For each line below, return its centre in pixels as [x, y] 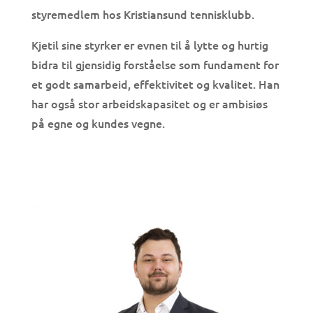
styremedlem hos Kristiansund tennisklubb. [143, 14]
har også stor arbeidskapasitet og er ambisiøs [149, 104]
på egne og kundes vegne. [98, 123]
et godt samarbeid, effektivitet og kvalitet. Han [155, 84]
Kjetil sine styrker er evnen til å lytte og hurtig [150, 45]
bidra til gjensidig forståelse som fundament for [155, 65]
